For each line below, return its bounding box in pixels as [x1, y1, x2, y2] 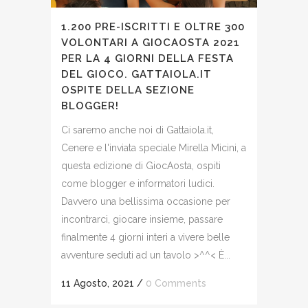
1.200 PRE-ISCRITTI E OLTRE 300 [61, 20, 245, 33]
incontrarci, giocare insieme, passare [61, 213, 223, 225]
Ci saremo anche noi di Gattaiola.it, [61, 124, 214, 135]
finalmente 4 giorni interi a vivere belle [61, 231, 230, 243]
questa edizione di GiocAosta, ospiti [61, 159, 221, 171]
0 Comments [146, 277, 206, 289]
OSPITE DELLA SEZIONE [61, 83, 195, 96]
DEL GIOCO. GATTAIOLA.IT [61, 67, 212, 80]
